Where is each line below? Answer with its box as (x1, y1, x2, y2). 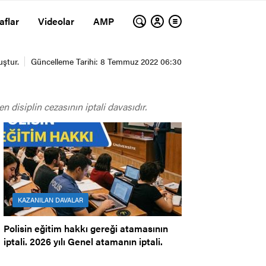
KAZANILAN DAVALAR (18, 195, 83, 205)
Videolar (38, 14, 74, 28)
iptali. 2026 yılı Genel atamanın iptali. (4, 235, 163, 249)
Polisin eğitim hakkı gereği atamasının (4, 221, 168, 236)
